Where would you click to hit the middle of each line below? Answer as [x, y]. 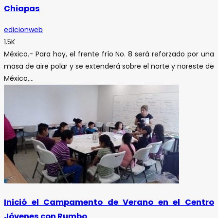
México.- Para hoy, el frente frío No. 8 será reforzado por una [109, 54]
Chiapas [22, 9]
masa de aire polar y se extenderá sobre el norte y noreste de [109, 66]
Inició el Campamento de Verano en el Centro [109, 202]
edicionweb [23, 29]
